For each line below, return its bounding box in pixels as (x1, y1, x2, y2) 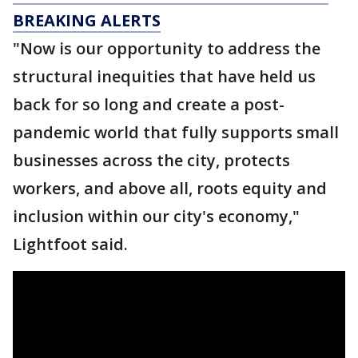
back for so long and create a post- (13, 93, 284, 115)
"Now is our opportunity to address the (13, 38, 320, 59)
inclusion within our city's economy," (13, 205, 300, 227)
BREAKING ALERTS (13, 10, 161, 31)
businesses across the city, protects (13, 149, 290, 171)
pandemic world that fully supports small (13, 121, 339, 143)
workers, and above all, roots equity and (13, 177, 327, 199)
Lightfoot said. (13, 233, 128, 255)
